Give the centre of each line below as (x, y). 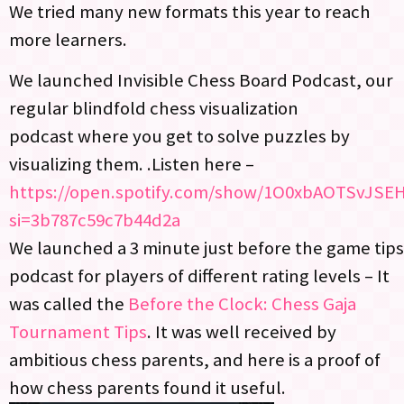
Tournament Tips (78, 332)
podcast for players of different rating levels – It (199, 276)
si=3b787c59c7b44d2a (95, 220)
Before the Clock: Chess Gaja (242, 304)
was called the (69, 304)
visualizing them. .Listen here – (132, 165)
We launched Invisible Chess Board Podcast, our (201, 81)
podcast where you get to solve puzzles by (179, 137)
